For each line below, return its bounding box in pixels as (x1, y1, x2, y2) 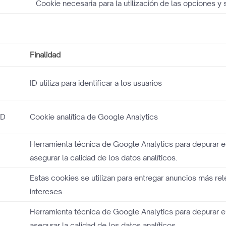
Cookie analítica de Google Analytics (30, 112, 158, 122)
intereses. (30, 187, 64, 196)
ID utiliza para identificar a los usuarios (30, 78, 162, 88)
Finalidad (30, 50, 61, 60)
